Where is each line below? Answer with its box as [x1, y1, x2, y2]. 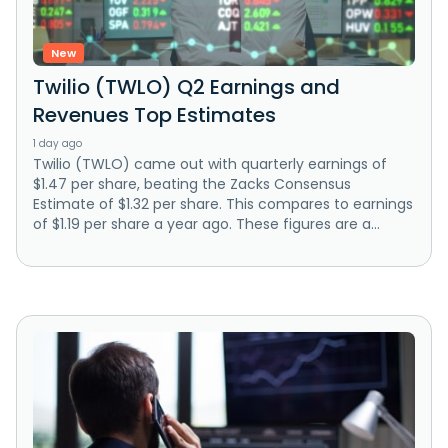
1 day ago [33, 135, 82, 151]
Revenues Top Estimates [33, 100, 276, 129]
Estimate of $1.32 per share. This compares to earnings [33, 193, 413, 214]
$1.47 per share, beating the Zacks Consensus [33, 173, 351, 194]
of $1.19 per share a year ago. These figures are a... [33, 213, 380, 234]
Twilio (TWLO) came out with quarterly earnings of [33, 153, 387, 174]
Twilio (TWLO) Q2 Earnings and [33, 72, 340, 101]
